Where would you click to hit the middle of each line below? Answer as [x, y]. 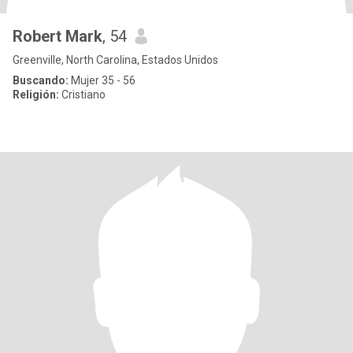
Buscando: [41, 80]
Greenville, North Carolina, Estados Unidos [115, 60]
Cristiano [82, 95]
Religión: [36, 95]
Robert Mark [58, 36]
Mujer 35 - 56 [102, 80]
